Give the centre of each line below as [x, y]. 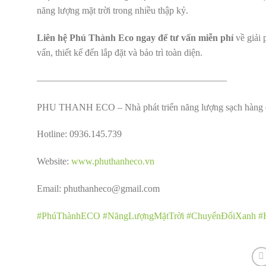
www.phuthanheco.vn [113, 161]
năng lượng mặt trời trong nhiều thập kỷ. [113, 11]
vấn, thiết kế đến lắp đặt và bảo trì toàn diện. [120, 53]
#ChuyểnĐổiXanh [221, 216]
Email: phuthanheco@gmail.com [98, 189]
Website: [54, 161]
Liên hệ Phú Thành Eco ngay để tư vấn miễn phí [135, 38]
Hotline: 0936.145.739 [79, 134]
